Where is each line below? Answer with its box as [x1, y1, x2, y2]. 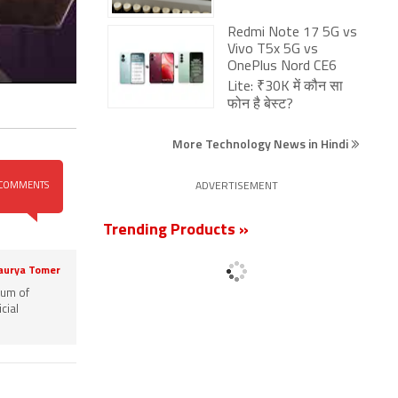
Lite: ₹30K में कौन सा [227, 80, 343, 94]
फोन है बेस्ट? [227, 98, 293, 112]
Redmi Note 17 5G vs [227, 26, 357, 40]
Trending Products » [103, 222, 249, 239]
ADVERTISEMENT [195, 181, 278, 192]
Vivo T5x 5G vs [227, 43, 318, 57]
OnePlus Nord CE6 [227, 60, 337, 74]
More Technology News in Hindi [172, 134, 351, 153]
